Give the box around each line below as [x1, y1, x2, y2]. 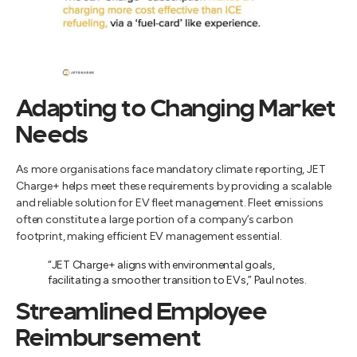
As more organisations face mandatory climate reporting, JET [16, 163, 326, 176]
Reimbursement [16, 329, 201, 350]
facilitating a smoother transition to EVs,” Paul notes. [48, 273, 307, 287]
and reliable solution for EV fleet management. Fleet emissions [16, 196, 324, 210]
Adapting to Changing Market [16, 100, 335, 120]
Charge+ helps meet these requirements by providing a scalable [16, 179, 332, 193]
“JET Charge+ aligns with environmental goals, [48, 258, 275, 272]
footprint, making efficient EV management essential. [16, 229, 282, 243]
